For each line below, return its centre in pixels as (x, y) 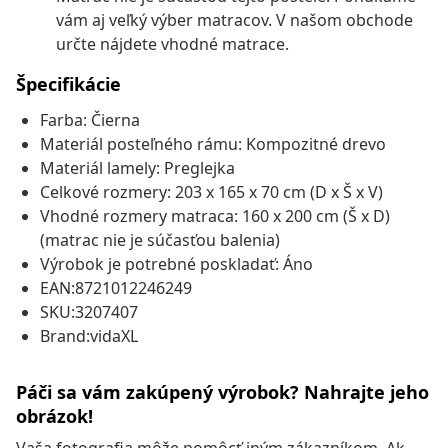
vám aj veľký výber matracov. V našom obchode (234, 20)
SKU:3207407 (89, 312)
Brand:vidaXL (89, 336)
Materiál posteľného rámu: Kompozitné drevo (213, 144)
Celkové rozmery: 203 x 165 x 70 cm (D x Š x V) (211, 192)
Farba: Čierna (90, 120)
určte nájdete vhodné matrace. (172, 44)
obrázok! (54, 416)
